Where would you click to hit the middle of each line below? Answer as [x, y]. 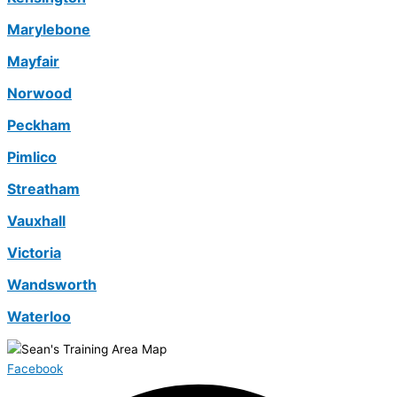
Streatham [43, 188]
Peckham [39, 125]
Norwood [39, 93]
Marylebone [49, 29]
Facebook [35, 368]
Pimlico [32, 156]
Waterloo [39, 316]
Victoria [34, 252]
